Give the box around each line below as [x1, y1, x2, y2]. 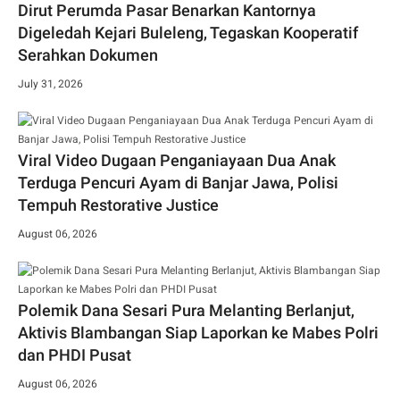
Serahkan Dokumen [18, 45, 158, 64]
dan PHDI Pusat [18, 345, 131, 364]
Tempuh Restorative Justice [18, 195, 219, 214]
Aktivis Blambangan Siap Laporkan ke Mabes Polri [18, 322, 379, 342]
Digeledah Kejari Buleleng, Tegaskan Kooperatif [18, 22, 358, 42]
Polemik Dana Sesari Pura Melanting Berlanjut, [18, 300, 354, 320]
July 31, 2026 [18, 77, 83, 90]
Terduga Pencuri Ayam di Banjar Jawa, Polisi [18, 172, 338, 192]
